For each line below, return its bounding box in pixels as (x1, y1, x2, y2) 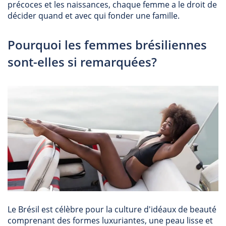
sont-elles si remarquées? (8, 53, 157, 70)
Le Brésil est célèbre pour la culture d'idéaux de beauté (8, 204, 216, 215)
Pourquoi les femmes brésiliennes (8, 36, 207, 53)
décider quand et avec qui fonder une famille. (8, 10, 180, 21)
